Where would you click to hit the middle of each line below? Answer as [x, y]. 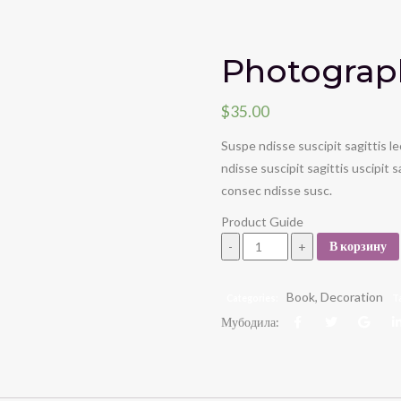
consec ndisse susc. [276, 190]
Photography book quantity [303, 243]
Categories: [253, 298]
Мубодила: [250, 321]
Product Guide [262, 221]
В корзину [358, 246]
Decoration [352, 296]
